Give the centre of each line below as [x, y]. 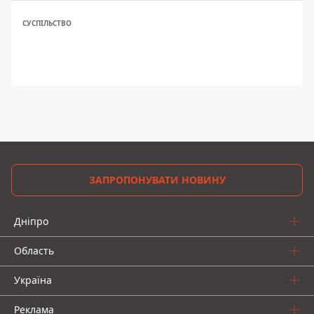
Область [34, 250]
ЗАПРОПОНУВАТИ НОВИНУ [157, 179]
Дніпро [31, 221]
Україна [33, 280]
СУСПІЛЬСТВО [47, 23]
